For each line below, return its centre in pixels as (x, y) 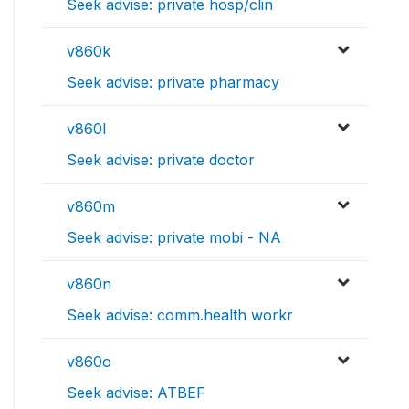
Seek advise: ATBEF (136, 393)
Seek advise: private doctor (161, 160)
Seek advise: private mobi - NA (174, 238)
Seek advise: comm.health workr (180, 315)
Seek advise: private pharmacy (173, 83)
